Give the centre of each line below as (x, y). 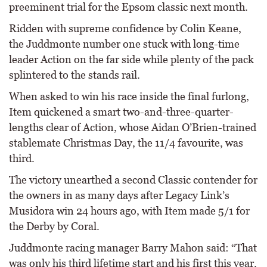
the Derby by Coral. (54, 226)
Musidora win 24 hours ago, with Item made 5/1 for (129, 211)
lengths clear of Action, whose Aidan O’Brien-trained (133, 127)
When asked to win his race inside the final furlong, (129, 96)
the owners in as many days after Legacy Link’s (119, 195)
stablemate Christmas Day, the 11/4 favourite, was (126, 143)
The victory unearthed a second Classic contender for (133, 180)
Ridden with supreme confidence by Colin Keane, (125, 28)
